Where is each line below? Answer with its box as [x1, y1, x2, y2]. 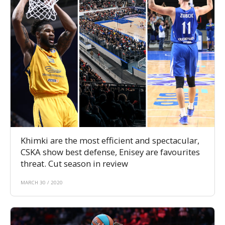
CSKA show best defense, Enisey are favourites [21, 146, 200, 158]
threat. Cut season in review [21, 158, 128, 170]
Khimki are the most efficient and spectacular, [21, 135, 199, 147]
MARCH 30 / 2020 [21, 179, 63, 186]
